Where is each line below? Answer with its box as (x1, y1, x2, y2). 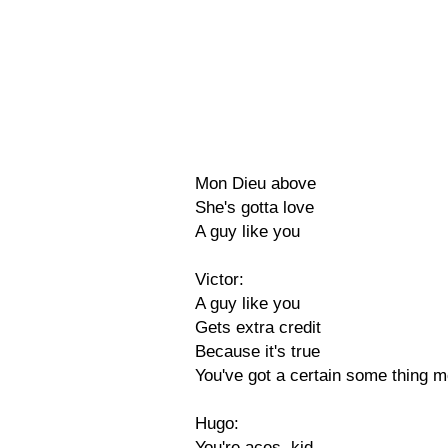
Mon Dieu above (195, 174, 316, 193)
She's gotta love (195, 198, 314, 217)
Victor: (195, 270, 244, 289)
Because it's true (195, 342, 320, 361)
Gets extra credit (195, 318, 321, 337)
